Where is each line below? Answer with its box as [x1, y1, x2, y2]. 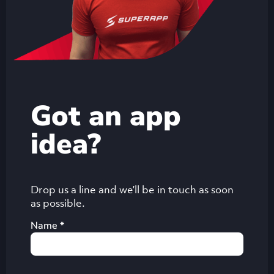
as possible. [31, 196, 85, 210]
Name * [31, 219, 64, 233]
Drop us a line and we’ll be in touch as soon [31, 183, 234, 197]
